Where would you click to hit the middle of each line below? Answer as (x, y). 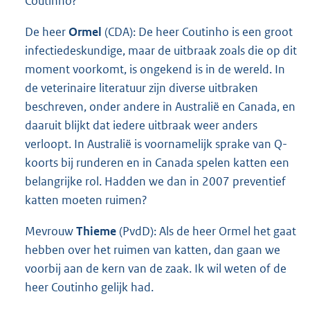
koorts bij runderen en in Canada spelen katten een (157, 162)
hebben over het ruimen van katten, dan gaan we (153, 249)
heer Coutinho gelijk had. (89, 287)
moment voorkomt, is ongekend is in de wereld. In (155, 69)
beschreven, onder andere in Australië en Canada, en (160, 106)
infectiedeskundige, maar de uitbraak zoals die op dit (161, 50)
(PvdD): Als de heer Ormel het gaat (206, 231)
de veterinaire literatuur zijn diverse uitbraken (142, 88)
